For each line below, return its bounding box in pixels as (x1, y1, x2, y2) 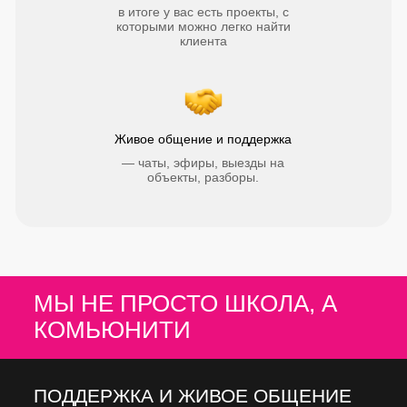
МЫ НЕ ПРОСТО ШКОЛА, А (34, 290, 337, 317)
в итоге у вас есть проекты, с (118, 5, 289, 19)
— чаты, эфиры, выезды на (122, 155, 284, 170)
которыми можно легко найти (116, 19, 291, 34)
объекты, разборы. (147, 170, 259, 184)
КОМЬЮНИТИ (34, 316, 191, 343)
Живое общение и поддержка (114, 132, 292, 146)
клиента (180, 34, 227, 48)
